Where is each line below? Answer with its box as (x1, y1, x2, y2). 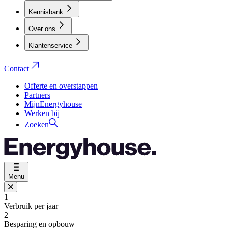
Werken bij (24, 109, 60, 118)
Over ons (45, 25, 55, 33)
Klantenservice (28, 42, 72, 49)
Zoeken (24, 120, 49, 129)
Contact (4, 64, 29, 73)
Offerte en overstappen (24, 81, 98, 90)
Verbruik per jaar (4, 202, 58, 210)
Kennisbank (28, 8, 63, 16)
